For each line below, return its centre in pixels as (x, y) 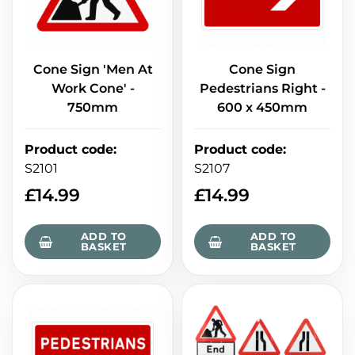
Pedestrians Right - (262, 89)
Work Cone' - (93, 89)
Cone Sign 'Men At (93, 70)
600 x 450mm (262, 108)
